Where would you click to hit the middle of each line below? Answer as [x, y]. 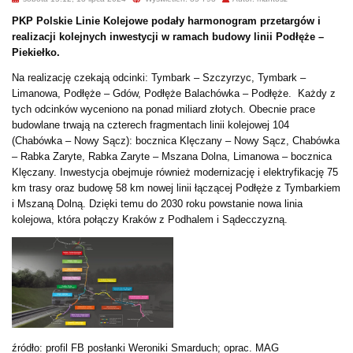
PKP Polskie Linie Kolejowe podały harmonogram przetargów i [166, 20]
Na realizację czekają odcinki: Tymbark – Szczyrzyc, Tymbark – [159, 77]
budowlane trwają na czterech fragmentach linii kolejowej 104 [150, 124]
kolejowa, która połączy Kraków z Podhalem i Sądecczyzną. [150, 219]
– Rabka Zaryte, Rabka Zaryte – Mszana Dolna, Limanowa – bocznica [172, 156]
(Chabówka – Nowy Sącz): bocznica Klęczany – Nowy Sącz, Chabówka [176, 140]
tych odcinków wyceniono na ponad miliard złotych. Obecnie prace [163, 109]
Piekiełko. [36, 52]
